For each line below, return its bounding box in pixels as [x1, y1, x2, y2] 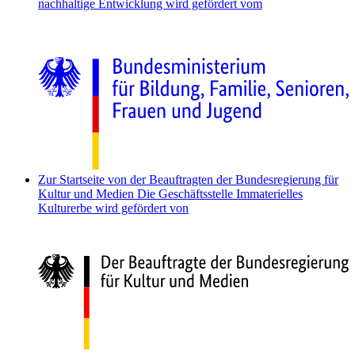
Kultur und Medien [38, 187, 137, 201]
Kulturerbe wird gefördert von [38, 201, 189, 216]
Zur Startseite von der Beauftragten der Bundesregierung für [38, 173, 338, 187]
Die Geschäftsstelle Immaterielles [137, 187, 303, 201]
